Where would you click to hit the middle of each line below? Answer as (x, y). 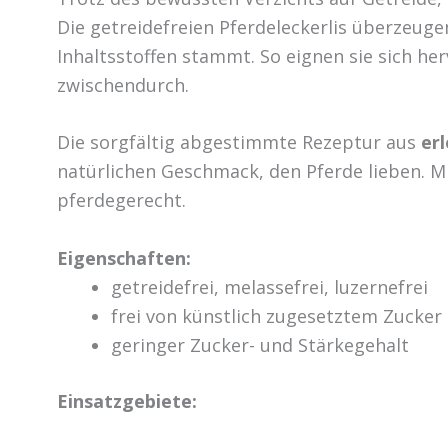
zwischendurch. (123, 84)
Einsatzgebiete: (127, 401)
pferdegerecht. (121, 200)
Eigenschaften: (124, 258)
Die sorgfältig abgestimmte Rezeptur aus (236, 142)
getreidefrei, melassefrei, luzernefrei (269, 287)
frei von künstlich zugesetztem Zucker (276, 316)
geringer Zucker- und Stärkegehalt (260, 345)
